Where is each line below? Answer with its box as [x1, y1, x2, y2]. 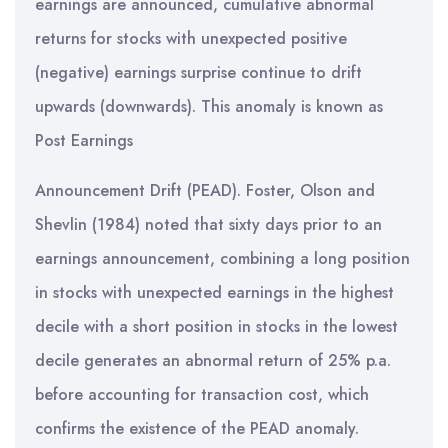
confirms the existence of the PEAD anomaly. [35, 417, 359, 440]
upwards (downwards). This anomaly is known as [35, 95, 383, 118]
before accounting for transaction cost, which [35, 383, 369, 406]
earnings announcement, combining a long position [35, 247, 410, 270]
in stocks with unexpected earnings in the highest [35, 281, 394, 304]
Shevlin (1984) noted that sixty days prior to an [35, 213, 382, 236]
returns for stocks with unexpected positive [35, 27, 347, 50]
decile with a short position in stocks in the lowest [35, 315, 398, 338]
